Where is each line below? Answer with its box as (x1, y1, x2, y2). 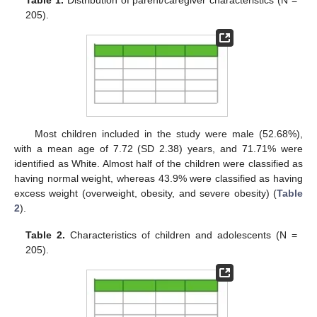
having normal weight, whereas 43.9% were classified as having (14, 172, 303, 184)
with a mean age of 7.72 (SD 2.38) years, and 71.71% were (14, 142, 303, 154)
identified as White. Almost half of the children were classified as (14, 157, 303, 169)
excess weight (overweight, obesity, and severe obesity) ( (14, 187, 277, 199)
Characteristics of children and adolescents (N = (65, 229, 297, 241)
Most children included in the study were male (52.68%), (34, 127, 303, 139)
